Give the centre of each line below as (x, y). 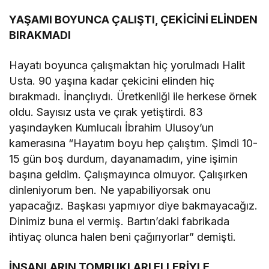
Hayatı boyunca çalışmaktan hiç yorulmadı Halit (127, 65)
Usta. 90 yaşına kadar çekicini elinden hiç (112, 80)
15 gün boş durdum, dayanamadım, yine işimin (124, 159)
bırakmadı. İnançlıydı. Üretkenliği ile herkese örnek (133, 96)
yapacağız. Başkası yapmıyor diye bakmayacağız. (134, 205)
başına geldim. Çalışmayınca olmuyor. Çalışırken (128, 174)
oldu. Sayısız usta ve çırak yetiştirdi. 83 (106, 112)
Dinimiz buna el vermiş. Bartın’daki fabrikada (119, 221)
